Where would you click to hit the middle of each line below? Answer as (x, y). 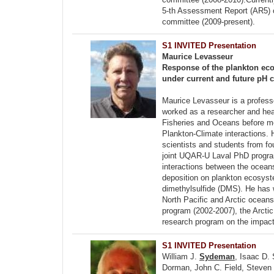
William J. (181, 257)
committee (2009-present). (209, 22)
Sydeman (217, 257)
